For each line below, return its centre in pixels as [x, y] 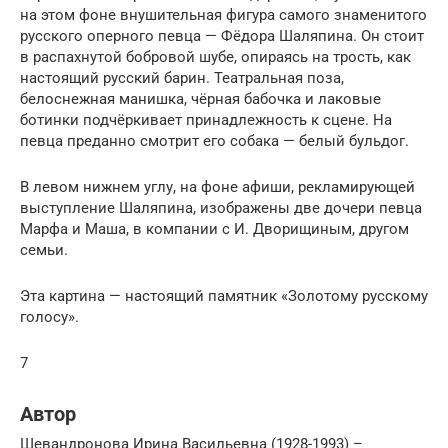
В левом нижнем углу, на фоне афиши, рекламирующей [217, 187]
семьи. [44, 250]
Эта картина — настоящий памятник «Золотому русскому [224, 296]
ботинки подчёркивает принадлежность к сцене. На [206, 120]
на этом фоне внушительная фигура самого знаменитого [223, 15]
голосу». [49, 317]
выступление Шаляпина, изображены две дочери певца [221, 208]
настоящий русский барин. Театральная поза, [182, 78]
